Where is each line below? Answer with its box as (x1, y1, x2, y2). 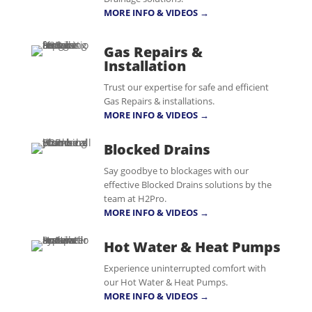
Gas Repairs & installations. (103, 95, 214, 107)
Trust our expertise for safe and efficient (103, 81, 269, 93)
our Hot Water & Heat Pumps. (103, 276, 228, 288)
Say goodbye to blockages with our (103, 164, 249, 177)
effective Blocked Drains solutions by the (103, 178, 272, 191)
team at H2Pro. (103, 192, 166, 205)
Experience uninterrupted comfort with (103, 262, 266, 274)
